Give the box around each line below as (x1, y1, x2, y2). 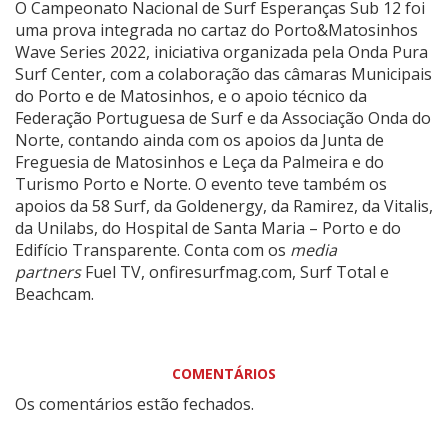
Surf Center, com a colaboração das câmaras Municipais (15, 62, 432, 85)
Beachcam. (15, 282, 94, 305)
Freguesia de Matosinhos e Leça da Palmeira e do (15, 150, 384, 173)
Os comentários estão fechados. (15, 392, 254, 415)
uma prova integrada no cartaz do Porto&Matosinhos (15, 18, 418, 41)
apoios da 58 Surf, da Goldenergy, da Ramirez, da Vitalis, (15, 194, 433, 217)
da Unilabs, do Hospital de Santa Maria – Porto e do (15, 216, 401, 239)
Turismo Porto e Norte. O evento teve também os (15, 172, 387, 195)
